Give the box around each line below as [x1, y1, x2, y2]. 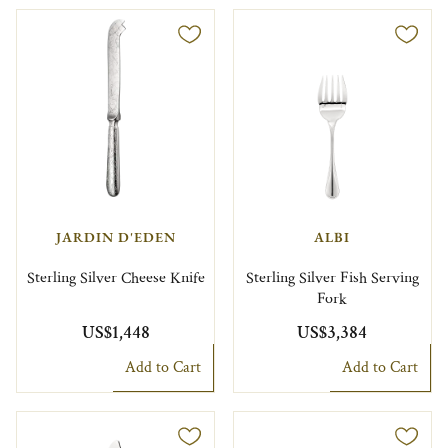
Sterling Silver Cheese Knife [26, 267, 205, 289]
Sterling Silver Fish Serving [245, 267, 419, 289]
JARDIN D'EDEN [55, 228, 176, 247]
